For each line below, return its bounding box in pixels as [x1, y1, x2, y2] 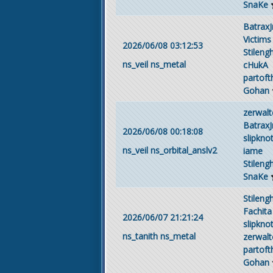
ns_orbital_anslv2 [150, 144, 217, 156]
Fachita [243, 205, 272, 217]
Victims [243, 33, 271, 45]
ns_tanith [122, 230, 158, 242]
